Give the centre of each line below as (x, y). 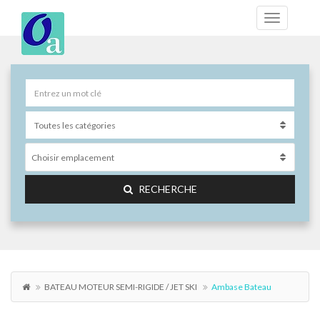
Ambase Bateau (241, 287)
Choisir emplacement (73, 157)
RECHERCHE (167, 189)
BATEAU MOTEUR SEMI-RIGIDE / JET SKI (121, 287)
